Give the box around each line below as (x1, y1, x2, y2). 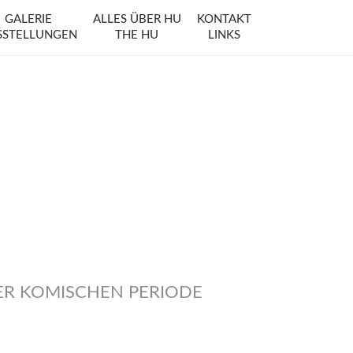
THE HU (115, 29, 159, 41)
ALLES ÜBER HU (92, 13, 181, 25)
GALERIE (4, 13, 52, 25)
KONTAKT (196, 13, 251, 25)
